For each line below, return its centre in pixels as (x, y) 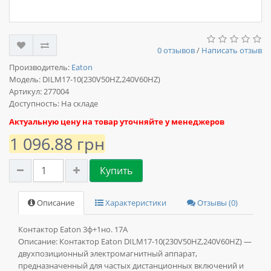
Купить (116, 171)
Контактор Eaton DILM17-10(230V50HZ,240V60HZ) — (155, 242)
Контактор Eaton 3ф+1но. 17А (73, 230)
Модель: (26, 80)
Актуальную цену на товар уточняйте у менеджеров (117, 122)
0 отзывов (176, 51)
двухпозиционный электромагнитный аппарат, (108, 254)
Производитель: (40, 68)
